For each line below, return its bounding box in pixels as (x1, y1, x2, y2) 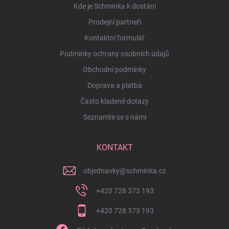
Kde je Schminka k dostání (73, 2, 156, 10)
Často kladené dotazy (80, 97, 149, 105)
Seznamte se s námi (83, 112, 146, 121)
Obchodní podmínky (83, 65, 146, 74)
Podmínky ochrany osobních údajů (60, 49, 169, 58)
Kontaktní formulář (84, 33, 145, 42)
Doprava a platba (87, 81, 142, 89)
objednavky (83, 166, 120, 175)
